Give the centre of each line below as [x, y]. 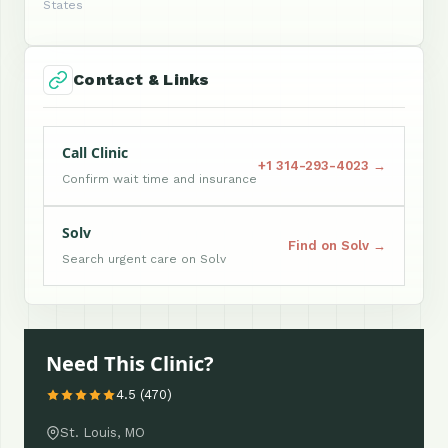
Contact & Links [141, 79]
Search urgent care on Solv [144, 258]
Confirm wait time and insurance [159, 178]
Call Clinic [95, 152]
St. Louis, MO [102, 432]
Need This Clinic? [130, 363]
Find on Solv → [337, 245]
